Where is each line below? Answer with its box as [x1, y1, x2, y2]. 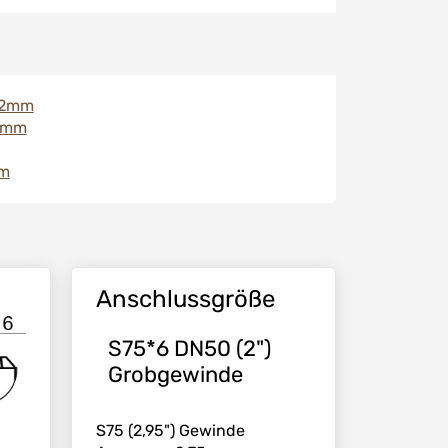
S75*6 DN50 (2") [108, 334, 271, 362]
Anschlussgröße [96, 284, 275, 313]
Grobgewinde [108, 360, 243, 388]
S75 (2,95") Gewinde [96, 420, 245, 440]
